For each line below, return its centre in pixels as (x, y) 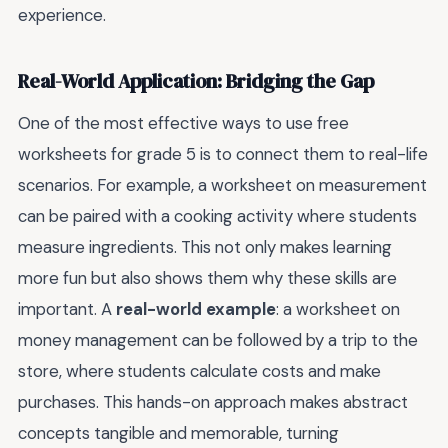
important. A (67, 308)
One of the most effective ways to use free (183, 122)
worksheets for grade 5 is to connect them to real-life (223, 153)
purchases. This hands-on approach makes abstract (213, 401)
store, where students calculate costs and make (199, 370)
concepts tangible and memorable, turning (178, 432)
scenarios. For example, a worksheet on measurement (222, 184)
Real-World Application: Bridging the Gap (196, 82)
